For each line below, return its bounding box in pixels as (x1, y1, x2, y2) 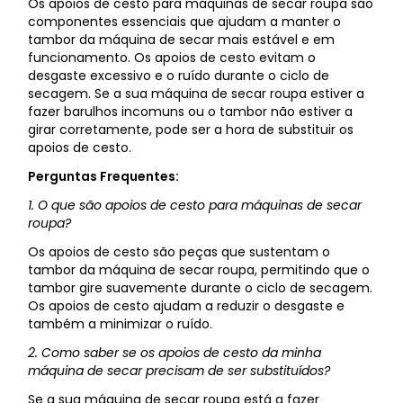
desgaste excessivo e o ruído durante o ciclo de (28, 67, 330, 85)
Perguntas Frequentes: (28, 167, 180, 186)
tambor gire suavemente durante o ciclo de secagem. (28, 279, 373, 298)
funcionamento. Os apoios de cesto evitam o (28, 49, 317, 67)
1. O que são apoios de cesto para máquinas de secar (28, 196, 363, 215)
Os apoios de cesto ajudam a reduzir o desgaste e (28, 297, 345, 316)
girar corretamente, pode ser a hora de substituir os (28, 121, 354, 139)
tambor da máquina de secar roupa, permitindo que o (28, 261, 371, 280)
